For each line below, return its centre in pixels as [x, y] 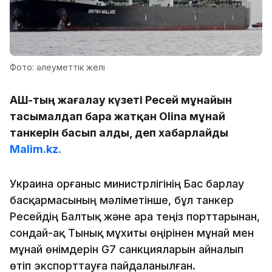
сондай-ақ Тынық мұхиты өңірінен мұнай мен [132, 233]
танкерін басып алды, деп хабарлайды [119, 132]
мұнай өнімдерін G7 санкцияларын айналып [127, 249]
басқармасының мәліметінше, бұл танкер [122, 200]
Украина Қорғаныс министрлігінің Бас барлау [127, 183]
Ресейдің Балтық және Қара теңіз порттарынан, [135, 216]
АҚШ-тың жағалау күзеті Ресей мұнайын [121, 100]
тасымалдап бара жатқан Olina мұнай [117, 116]
